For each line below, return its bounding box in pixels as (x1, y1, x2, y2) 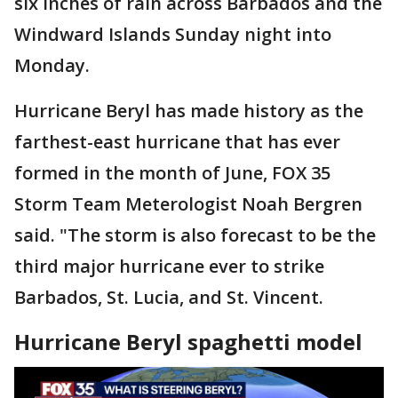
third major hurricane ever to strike (14, 253, 324, 278)
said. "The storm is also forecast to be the (14, 222, 376, 247)
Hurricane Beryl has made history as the (14, 98, 363, 123)
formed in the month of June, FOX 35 (14, 160, 330, 185)
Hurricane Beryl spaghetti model (14, 326, 362, 356)
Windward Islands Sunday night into (14, 21, 331, 46)
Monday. (14, 52, 94, 77)
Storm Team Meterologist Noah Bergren (14, 191, 362, 216)
